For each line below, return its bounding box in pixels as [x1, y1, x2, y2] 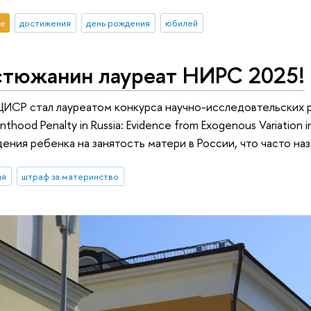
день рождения [86, 16, 151, 29]
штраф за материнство [22, 170, 119, 183]
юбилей [165, 16, 199, 29]
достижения [19, 16, 72, 29]
